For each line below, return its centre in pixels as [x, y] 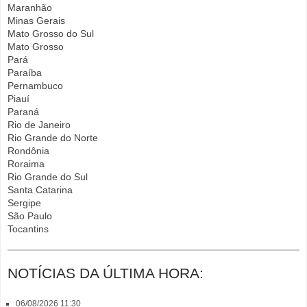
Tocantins [28, 229]
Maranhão [30, 8]
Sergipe [24, 203]
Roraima [26, 164]
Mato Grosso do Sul [51, 34]
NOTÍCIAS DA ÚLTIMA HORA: [106, 273]
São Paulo [30, 216]
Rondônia [28, 151]
